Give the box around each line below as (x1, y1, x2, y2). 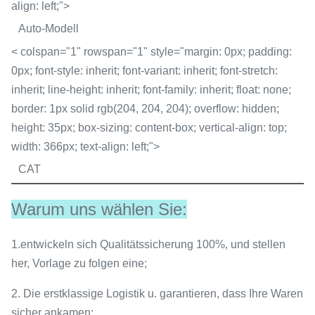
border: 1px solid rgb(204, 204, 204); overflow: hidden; (11, 102, 279, 115)
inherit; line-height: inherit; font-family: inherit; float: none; (11, 83, 291, 96)
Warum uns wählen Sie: (11, 199, 187, 219)
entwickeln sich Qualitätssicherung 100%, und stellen (20, 238, 285, 250)
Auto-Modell (18, 22, 79, 34)
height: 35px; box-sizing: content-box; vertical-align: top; (11, 121, 287, 134)
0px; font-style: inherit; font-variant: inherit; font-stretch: (11, 64, 278, 77)
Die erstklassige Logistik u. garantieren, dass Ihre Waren (20, 287, 303, 300)
